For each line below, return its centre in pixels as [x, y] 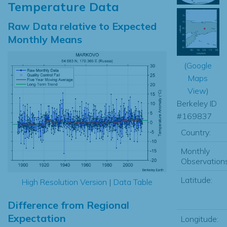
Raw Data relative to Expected [82, 26]
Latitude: [196, 180]
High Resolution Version [64, 182]
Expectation [37, 218]
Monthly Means [45, 39]
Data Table [133, 182]
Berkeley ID [197, 104]
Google [199, 66]
